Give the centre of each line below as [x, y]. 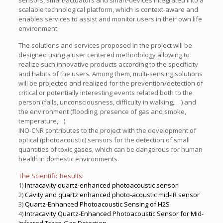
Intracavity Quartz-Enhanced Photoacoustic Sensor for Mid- [114, 214]
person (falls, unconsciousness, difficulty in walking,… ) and [107, 102]
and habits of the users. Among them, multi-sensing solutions [110, 74]
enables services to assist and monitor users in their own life [110, 19]
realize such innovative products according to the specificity [108, 64]
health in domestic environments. [68, 159]
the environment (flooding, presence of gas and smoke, [102, 111]
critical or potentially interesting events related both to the [105, 93]
